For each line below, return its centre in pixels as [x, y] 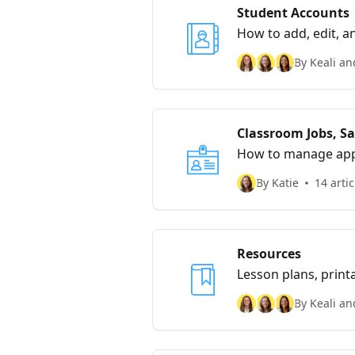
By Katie [277, 182]
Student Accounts [293, 12]
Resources [269, 253]
